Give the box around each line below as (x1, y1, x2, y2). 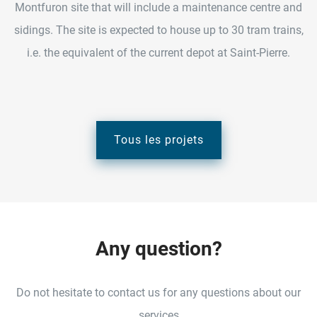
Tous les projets (113, 132, 204, 146)
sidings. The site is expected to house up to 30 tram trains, (13, 23, 304, 37)
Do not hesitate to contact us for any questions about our (16, 285, 301, 299)
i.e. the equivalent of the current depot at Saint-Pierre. (27, 45, 290, 59)
